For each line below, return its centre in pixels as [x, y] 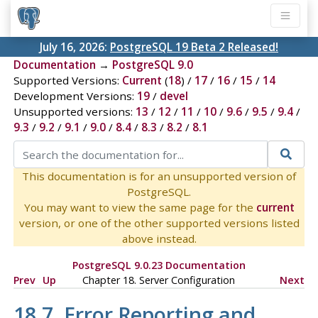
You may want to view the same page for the [140, 207]
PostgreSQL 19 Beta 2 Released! [194, 47]
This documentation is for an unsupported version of [159, 176]
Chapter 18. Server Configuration [159, 280]
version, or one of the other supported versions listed [159, 223]
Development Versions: [75, 96]
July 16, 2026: [75, 47]
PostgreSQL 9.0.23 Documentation [159, 265]
